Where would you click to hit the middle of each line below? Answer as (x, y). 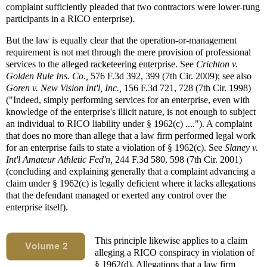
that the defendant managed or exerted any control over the (116, 195)
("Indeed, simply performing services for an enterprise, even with (128, 100)
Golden (20, 76)
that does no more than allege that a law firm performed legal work (131, 136)
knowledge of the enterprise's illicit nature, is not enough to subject (131, 112)
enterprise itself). (37, 207)
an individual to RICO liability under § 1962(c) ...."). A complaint (129, 124)
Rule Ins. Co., (62, 76)
